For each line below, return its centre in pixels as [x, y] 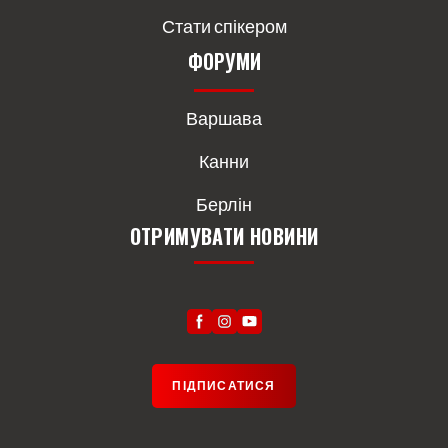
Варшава [224, 117]
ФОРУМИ [224, 60]
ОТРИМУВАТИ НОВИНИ [224, 235]
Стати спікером [224, 25]
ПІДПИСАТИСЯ [224, 385]
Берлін [224, 203]
